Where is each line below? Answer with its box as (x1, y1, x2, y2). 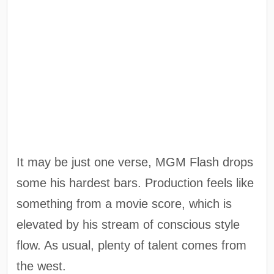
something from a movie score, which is (17, 197, 232, 211)
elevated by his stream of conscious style (17, 218, 240, 232)
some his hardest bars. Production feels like (17, 176, 254, 190)
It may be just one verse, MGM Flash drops (17, 155, 254, 169)
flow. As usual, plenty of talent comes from (17, 239, 247, 253)
